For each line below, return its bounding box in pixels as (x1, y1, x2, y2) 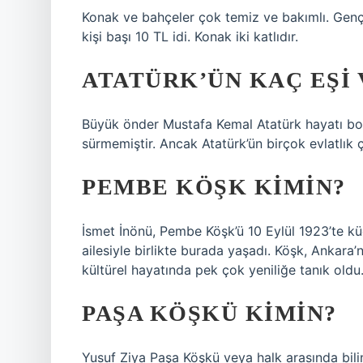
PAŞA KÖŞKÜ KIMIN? (82, 301, 337, 326)
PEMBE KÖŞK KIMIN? (82, 174, 346, 199)
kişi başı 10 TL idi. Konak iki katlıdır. (82, 28, 298, 45)
